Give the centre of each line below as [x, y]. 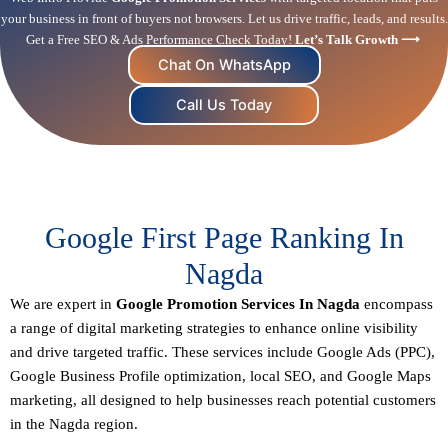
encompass [398, 304]
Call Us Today [224, 105]
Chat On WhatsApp [224, 65]
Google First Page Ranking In [224, 238]
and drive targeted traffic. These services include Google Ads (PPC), [222, 352]
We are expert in [63, 304]
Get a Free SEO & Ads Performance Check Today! [160, 40]
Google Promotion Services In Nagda [240, 304]
